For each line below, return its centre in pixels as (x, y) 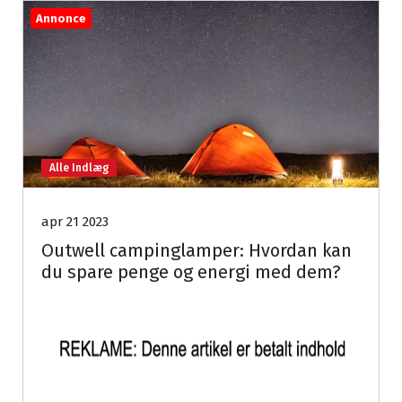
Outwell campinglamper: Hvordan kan (197, 251)
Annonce (61, 18)
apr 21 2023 (75, 222)
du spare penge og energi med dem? (191, 272)
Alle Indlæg (79, 168)
